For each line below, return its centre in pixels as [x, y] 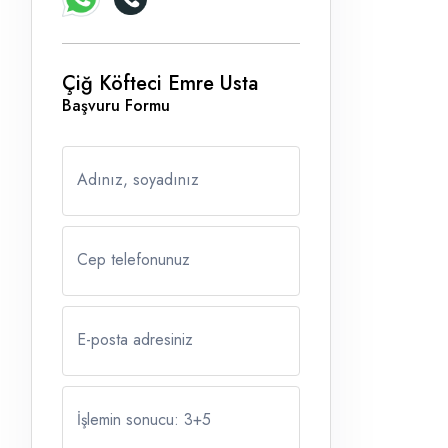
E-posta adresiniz [135, 340]
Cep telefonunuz [133, 260]
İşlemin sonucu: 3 [135, 420]
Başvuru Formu [116, 106]
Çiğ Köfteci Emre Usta [160, 84]
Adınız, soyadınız [138, 180]
